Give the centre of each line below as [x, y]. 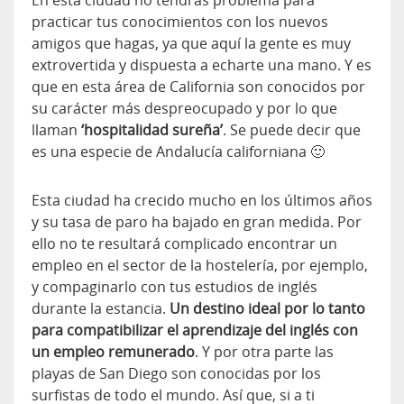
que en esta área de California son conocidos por [198, 87]
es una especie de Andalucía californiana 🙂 [178, 152]
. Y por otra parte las [264, 352]
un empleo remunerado [113, 352]
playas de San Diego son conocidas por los [176, 374]
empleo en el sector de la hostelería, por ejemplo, [200, 266]
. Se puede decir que [292, 130]
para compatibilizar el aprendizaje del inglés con [195, 331]
